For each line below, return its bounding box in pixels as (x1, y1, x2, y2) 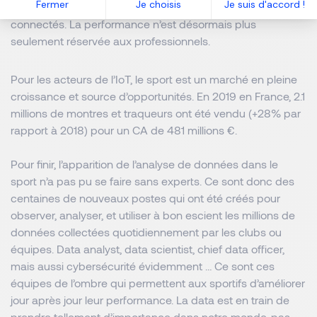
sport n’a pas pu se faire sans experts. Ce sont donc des (11, 174, 294, 188)
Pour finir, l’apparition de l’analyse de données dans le (11, 157, 278, 171)
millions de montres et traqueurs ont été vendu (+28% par (11, 106, 301, 120)
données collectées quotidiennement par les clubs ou (11, 225, 282, 238)
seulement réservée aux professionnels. (11, 34, 210, 47)
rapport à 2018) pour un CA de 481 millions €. (11, 123, 240, 137)
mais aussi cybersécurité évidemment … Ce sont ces (11, 259, 275, 272)
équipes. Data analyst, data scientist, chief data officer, (11, 242, 284, 255)
